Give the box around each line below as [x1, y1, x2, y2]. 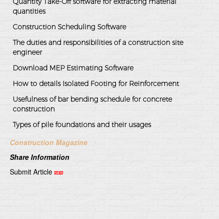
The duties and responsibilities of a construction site [13, 38, 183, 47]
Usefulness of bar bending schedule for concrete [13, 95, 172, 104]
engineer [13, 48, 42, 57]
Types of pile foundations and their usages [13, 120, 151, 130]
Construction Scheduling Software [13, 22, 126, 32]
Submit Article [10, 167, 52, 177]
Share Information [10, 152, 69, 162]
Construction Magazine [10, 137, 88, 148]
